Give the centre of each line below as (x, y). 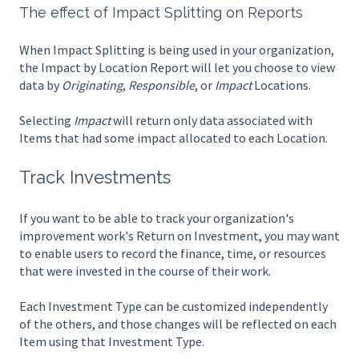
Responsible (161, 85)
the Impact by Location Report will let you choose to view (177, 67)
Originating (92, 85)
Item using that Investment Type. (112, 342)
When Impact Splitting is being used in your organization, (177, 50)
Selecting (46, 120)
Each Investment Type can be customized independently (173, 307)
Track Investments (95, 177)
